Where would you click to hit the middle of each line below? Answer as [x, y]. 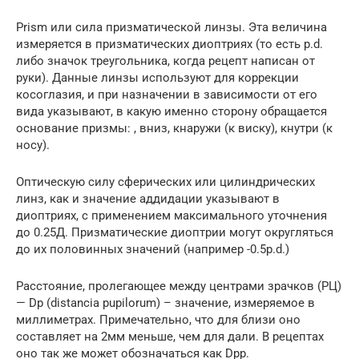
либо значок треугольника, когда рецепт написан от [165, 61]
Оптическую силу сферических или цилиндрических [165, 182]
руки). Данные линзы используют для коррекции [157, 77]
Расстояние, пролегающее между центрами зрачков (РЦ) [179, 286]
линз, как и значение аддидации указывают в [148, 198]
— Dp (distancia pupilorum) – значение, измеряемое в [165, 303]
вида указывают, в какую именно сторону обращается [171, 111]
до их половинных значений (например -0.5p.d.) [153, 249]
